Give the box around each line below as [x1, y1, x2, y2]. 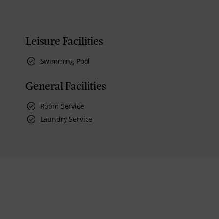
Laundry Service [40, 114, 92, 124]
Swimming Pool [40, 56, 90, 66]
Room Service [40, 101, 84, 110]
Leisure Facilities [25, 37, 103, 47]
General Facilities [25, 82, 106, 92]
